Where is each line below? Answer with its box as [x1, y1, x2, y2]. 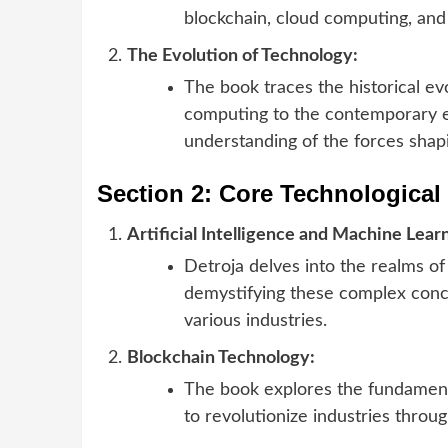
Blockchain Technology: [127, 348, 315, 367]
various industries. [184, 311, 327, 330]
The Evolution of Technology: [127, 46, 358, 65]
